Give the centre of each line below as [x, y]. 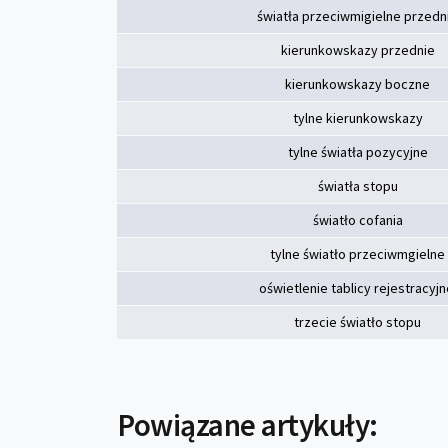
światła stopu [357, 186]
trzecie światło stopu [357, 322]
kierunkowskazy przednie [357, 50]
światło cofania [357, 220]
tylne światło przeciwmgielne [357, 254]
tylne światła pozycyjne [357, 152]
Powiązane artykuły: [247, 424]
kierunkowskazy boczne [357, 84]
